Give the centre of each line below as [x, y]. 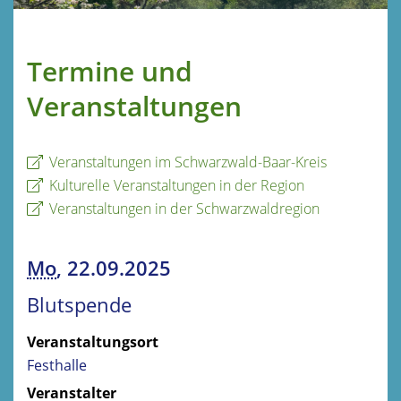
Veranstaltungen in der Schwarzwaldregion [184, 208]
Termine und [110, 71]
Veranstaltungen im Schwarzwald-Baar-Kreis [188, 162]
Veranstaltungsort [93, 341]
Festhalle [57, 365]
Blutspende [79, 304]
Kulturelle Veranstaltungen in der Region [177, 185]
